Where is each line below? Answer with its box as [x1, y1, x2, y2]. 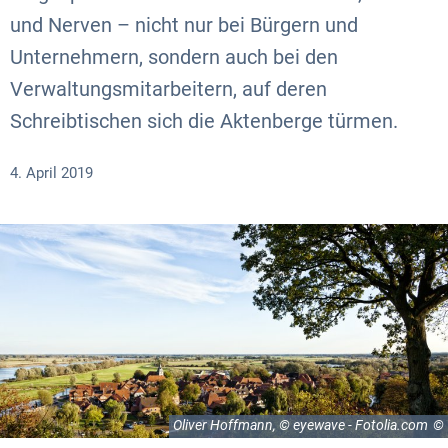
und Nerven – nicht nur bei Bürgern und [10, 13, 358, 37]
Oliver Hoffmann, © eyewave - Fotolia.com [173, 417, 429, 434]
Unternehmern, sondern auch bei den [10, 45, 338, 69]
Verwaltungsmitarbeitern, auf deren [10, 77, 327, 101]
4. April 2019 [10, 164, 101, 182]
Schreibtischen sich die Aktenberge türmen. [10, 109, 398, 133]
